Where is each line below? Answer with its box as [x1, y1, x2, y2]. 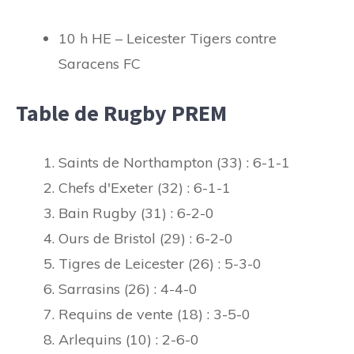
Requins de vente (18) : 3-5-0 [58, 304, 250, 323]
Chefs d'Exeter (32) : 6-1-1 [58, 178, 231, 197]
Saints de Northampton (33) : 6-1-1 [58, 153, 290, 171]
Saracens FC [58, 54, 141, 73]
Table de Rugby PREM [16, 98, 227, 127]
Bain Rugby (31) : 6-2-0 [58, 203, 214, 222]
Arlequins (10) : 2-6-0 [58, 330, 199, 348]
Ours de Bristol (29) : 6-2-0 [58, 228, 233, 247]
